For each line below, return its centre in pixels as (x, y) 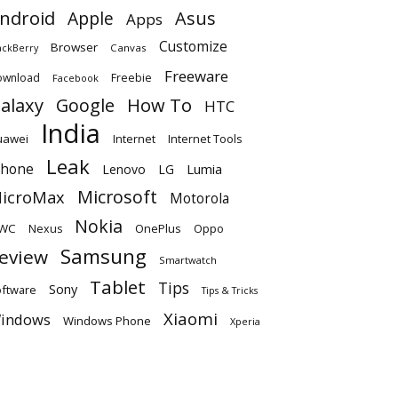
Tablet (118, 287)
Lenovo (124, 169)
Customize (193, 46)
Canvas (128, 47)
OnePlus (158, 228)
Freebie (131, 77)
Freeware (196, 76)
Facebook (76, 77)
